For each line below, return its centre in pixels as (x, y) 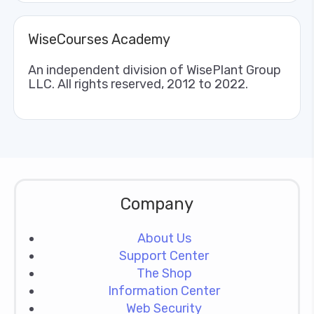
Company (157, 204)
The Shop (164, 273)
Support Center (164, 255)
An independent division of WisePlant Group (155, 70)
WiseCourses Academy (99, 39)
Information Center (164, 291)
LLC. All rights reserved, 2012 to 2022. (138, 84)
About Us (164, 238)
